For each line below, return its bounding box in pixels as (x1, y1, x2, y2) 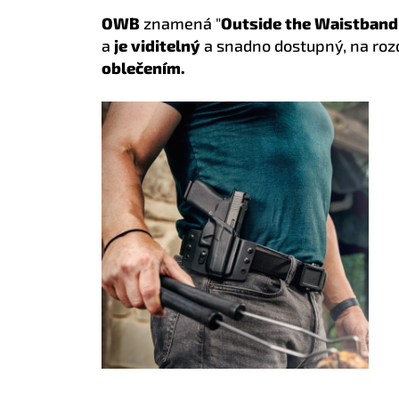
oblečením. (102, 58, 185, 77)
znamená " (140, 13, 221, 33)
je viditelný (114, 36, 200, 55)
